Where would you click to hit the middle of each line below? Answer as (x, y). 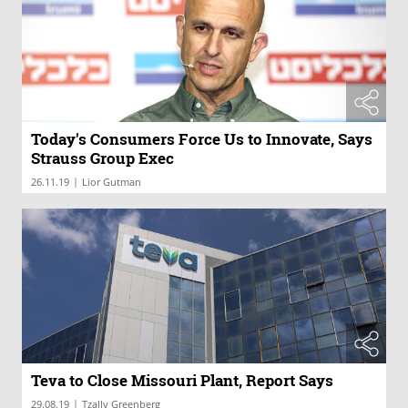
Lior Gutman (112, 182)
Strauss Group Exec (102, 158)
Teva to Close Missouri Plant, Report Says (182, 380)
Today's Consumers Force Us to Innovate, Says (202, 139)
